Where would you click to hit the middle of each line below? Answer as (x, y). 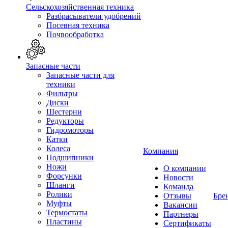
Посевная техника (78, 25)
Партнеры (181, 214)
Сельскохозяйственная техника (80, 7)
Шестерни (64, 111)
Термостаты (67, 212)
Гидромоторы (70, 130)
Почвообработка (75, 35)
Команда (178, 187)
